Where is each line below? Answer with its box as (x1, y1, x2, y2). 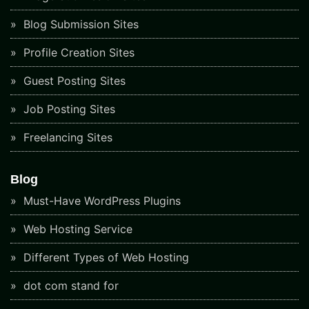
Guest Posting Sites (20, 73, 126, 88)
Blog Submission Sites (20, 17, 139, 31)
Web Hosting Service (20, 221, 132, 236)
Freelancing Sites (20, 130, 112, 144)
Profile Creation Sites (20, 45, 134, 59)
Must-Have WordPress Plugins (20, 193, 181, 208)
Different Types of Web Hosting (20, 250, 189, 264)
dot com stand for (20, 278, 119, 292)
